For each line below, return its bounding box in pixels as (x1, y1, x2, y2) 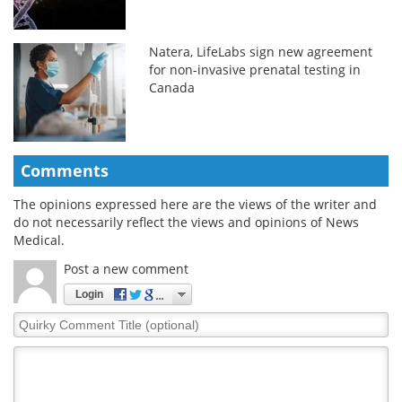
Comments (21, 159, 109, 181)
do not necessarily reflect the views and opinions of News (13, 213, 359, 231)
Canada (149, 78, 196, 96)
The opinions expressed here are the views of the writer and (13, 195, 377, 213)
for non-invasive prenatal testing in (149, 60, 362, 78)
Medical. (13, 231, 65, 249)
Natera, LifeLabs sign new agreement (149, 42, 373, 60)
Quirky (13, 310, 55, 328)
